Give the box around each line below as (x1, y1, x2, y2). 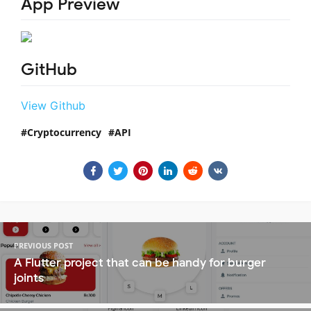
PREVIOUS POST (14, 239, 73, 251)
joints (14, 270, 44, 285)
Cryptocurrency (27, 125, 101, 139)
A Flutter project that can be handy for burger (14, 255, 266, 270)
